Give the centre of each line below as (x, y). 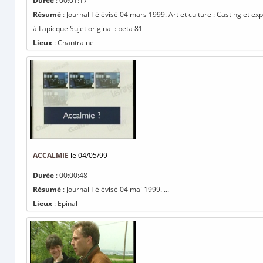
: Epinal (65, 203)
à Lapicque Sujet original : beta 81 (88, 28)
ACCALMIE (51, 155)
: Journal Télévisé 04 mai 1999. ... (115, 189)
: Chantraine (73, 43)
